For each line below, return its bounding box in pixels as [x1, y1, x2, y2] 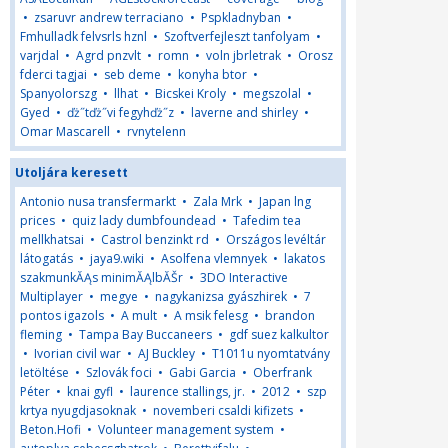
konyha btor [178, 66, 247, 83]
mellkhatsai [20, 231, 84, 248]
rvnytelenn [127, 123, 186, 140]
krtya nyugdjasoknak [20, 402, 136, 419]
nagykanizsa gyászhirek [155, 288, 287, 305]
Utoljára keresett [15, 164, 128, 181]
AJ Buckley [138, 345, 195, 362]
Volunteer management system [98, 421, 274, 438]
